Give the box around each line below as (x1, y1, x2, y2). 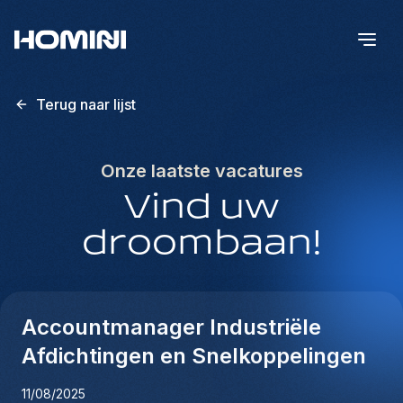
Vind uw (123, 190, 280, 227)
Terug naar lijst (36, 95, 136, 113)
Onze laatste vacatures (100, 160, 303, 182)
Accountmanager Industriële (22, 314, 321, 340)
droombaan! (81, 226, 322, 263)
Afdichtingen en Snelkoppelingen (22, 343, 366, 369)
